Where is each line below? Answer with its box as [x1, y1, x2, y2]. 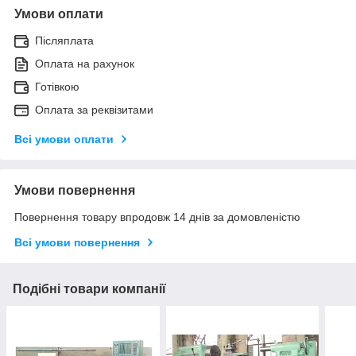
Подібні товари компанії [13, 281, 166, 296]
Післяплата [35, 33, 94, 47]
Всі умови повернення [14, 235, 140, 249]
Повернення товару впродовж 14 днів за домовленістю [14, 210, 300, 223]
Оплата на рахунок [35, 56, 134, 70]
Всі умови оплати [14, 132, 114, 145]
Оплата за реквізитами [35, 103, 153, 116]
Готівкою [35, 79, 79, 93]
